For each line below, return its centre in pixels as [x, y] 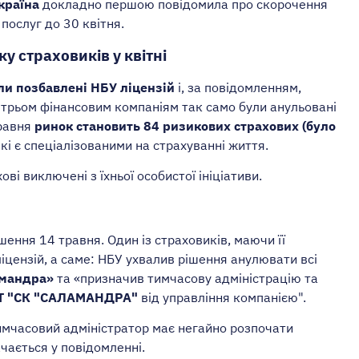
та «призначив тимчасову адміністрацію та [186, 278]
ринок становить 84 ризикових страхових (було [185, 126]
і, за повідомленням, [238, 88]
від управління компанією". [222, 298]
